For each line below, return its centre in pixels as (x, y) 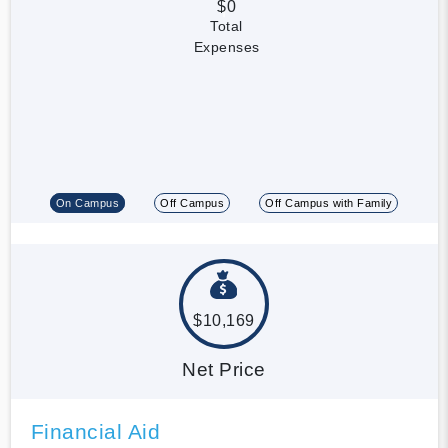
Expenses (226, 46)
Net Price (224, 369)
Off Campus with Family (329, 202)
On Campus (87, 202)
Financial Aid (95, 431)
